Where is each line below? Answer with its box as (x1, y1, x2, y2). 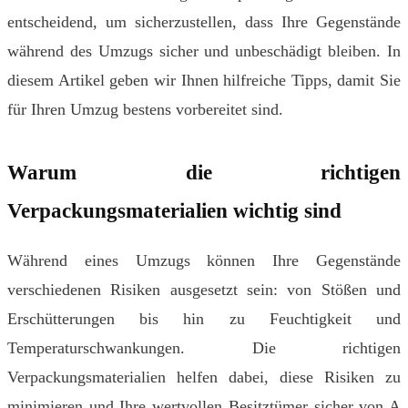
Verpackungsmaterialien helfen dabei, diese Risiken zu (7, 367, 401, 386)
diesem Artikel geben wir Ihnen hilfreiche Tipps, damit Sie (7, 71, 401, 90)
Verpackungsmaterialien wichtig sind (7, 199, 342, 223)
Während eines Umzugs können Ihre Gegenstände (7, 250, 401, 270)
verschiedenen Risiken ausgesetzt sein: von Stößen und (7, 280, 401, 299)
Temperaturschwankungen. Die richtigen (7, 338, 401, 357)
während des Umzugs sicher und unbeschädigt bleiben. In (7, 42, 401, 61)
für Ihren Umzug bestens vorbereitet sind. (7, 100, 283, 119)
